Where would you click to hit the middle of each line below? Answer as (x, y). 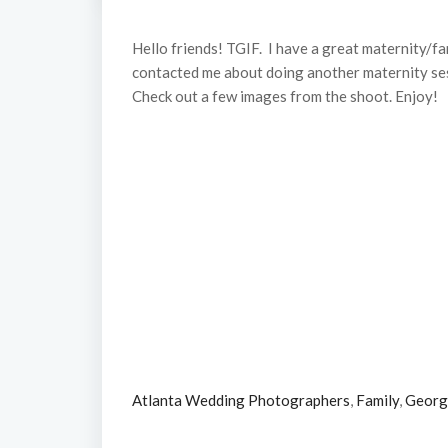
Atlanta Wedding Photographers (241, 400)
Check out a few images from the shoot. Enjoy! (285, 96)
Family (377, 400)
